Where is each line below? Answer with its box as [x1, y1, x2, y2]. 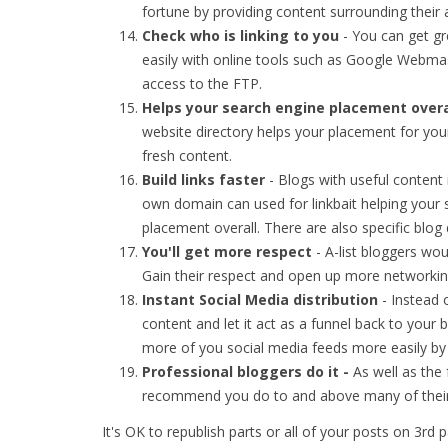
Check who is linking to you [142, 26, 339, 45]
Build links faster [142, 170, 265, 189]
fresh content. [142, 146, 232, 165]
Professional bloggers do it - [142, 362, 353, 381]
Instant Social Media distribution [142, 290, 378, 309]
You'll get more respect [142, 242, 312, 261]
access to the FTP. [142, 74, 262, 93]
